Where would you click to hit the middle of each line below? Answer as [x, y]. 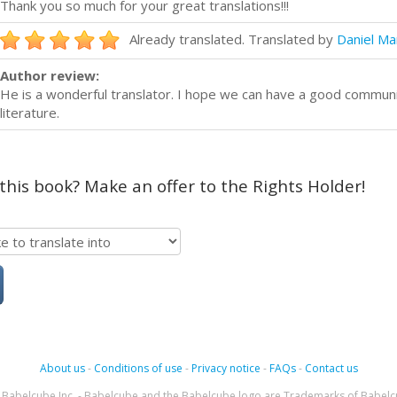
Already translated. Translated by [233, 39]
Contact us [331, 368]
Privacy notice [226, 368]
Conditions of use [138, 368]
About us [62, 368]
